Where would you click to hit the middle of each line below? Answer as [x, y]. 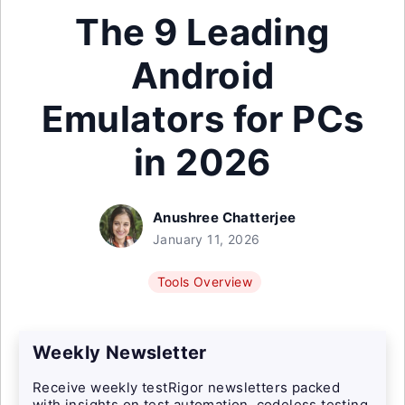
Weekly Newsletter [120, 353]
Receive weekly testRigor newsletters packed [187, 387]
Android [202, 75]
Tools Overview [205, 282]
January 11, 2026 [207, 239]
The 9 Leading [202, 32]
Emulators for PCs [202, 119]
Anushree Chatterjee [225, 217]
